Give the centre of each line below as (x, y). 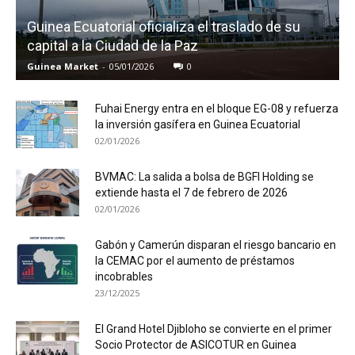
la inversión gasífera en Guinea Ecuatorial (198, 124)
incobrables (124, 276)
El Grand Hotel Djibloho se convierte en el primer (214, 328)
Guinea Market (63, 66)
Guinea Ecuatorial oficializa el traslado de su (164, 26)
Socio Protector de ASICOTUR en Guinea (196, 344)
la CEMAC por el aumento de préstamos (195, 260)
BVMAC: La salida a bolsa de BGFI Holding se (204, 176)
